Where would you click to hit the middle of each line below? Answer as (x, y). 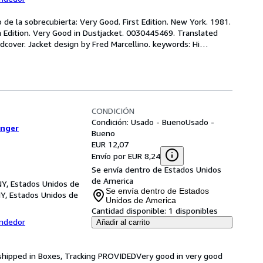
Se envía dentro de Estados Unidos (156, 169)
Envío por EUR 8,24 (126, 156)
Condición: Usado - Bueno (139, 122)
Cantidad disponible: (129, 210)
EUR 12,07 (110, 144)
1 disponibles (193, 210)
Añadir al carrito (123, 222)
